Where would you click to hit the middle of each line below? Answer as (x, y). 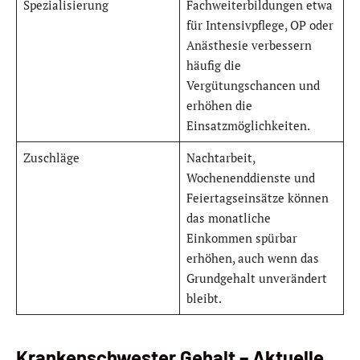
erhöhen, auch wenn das (252, 258)
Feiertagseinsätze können (257, 198)
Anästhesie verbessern (249, 45)
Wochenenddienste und (250, 178)
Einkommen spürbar (241, 238)
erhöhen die (219, 106)
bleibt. (204, 299)
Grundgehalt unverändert (256, 278)
